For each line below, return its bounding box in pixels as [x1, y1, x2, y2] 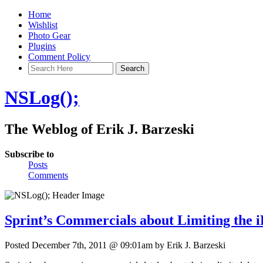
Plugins [28, 41, 56, 51]
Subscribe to [5, 149, 54, 159]
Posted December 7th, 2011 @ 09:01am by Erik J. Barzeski [5, 240, 225, 250]
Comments [28, 170, 68, 180]
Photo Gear [28, 31, 70, 41]
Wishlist [28, 20, 58, 30]
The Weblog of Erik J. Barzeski [5, 121, 194, 137]
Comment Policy [28, 52, 90, 62]
